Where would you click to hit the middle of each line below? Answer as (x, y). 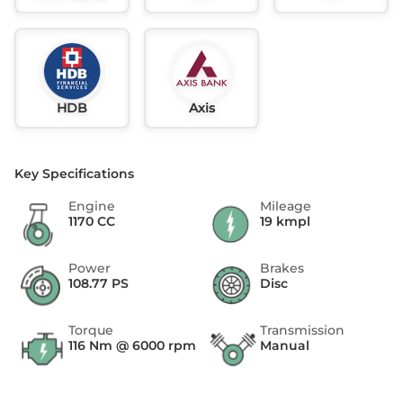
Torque (91, 331)
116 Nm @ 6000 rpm (133, 346)
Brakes (282, 269)
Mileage (286, 206)
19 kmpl (286, 222)
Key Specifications (74, 174)
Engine (92, 206)
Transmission (303, 331)
